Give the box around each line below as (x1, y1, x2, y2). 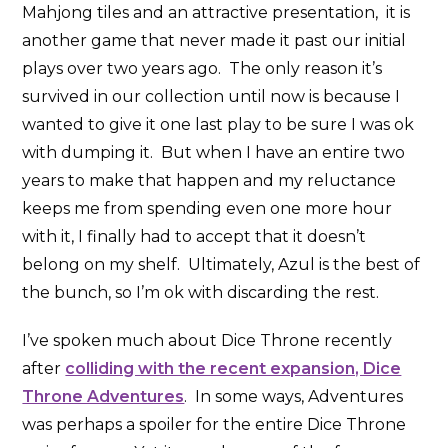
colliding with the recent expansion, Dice (65, 358, 402, 378)
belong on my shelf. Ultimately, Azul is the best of (22, 254, 421, 274)
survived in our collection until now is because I (22, 86, 401, 106)
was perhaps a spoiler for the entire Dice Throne (22, 414, 407, 434)
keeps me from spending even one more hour (22, 198, 393, 218)
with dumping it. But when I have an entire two (22, 142, 406, 162)
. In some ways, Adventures (184, 386, 404, 406)
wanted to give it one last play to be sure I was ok (22, 114, 415, 134)
